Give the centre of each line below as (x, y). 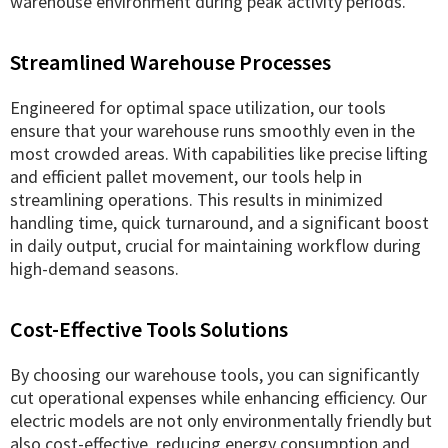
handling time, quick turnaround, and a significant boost (219, 222)
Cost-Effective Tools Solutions (149, 328)
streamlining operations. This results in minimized (196, 199)
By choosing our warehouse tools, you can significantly (214, 374)
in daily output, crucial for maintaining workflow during (215, 245)
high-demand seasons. (94, 268)
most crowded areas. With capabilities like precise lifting (219, 153)
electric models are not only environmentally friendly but (221, 420)
